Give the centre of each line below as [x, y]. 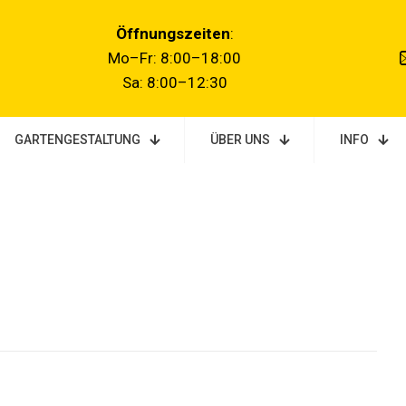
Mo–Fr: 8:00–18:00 [175, 58]
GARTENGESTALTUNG [77, 140]
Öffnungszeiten [173, 34]
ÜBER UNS [240, 140]
